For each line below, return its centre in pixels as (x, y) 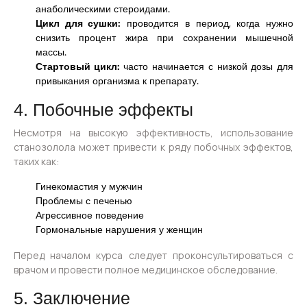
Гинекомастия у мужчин (89, 187)
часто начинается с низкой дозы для (207, 67)
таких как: (36, 162)
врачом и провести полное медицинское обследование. (146, 270)
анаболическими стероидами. (103, 9)
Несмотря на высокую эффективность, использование (153, 133)
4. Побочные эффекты (103, 110)
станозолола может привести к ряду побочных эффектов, (153, 147)
